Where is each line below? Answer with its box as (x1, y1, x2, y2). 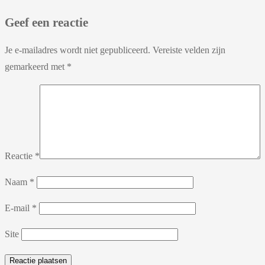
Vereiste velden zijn (153, 44, 225, 55)
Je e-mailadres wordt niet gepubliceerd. (5, 44, 150, 55)
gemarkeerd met (5, 61, 67, 72)
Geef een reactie (5, 15, 88, 29)
